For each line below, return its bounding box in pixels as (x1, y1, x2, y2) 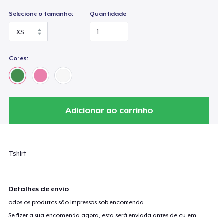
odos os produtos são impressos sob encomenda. (8, 199, 145, 206)
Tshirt (8, 149, 27, 157)
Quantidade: (90, 10, 128, 17)
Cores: (9, 54, 29, 62)
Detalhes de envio (8, 184, 69, 193)
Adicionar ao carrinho (65, 105, 153, 115)
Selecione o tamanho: (9, 10, 73, 17)
